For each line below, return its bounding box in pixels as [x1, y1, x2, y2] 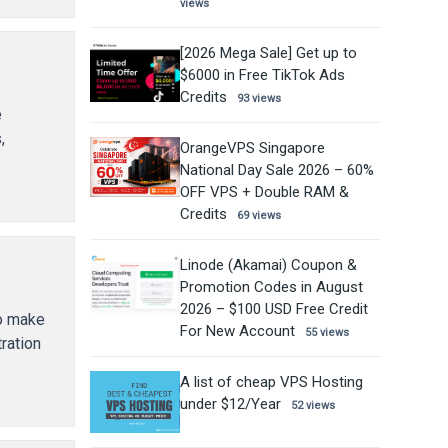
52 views [290, 398, 335, 412]
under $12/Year [179, 394, 281, 413]
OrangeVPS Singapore [179, 138, 325, 157]
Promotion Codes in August [179, 277, 363, 296]
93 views [236, 91, 281, 105]
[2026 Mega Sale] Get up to [179, 43, 357, 62]
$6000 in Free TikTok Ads [179, 65, 345, 84]
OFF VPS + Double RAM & [179, 182, 349, 201]
